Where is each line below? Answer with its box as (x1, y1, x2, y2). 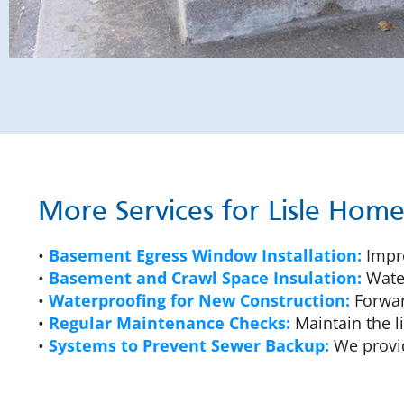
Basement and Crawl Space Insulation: (49, 267, 362, 289)
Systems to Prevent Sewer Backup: (49, 335, 329, 357)
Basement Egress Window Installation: (49, 244, 362, 267)
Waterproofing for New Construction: (49, 289, 350, 312)
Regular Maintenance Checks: (49, 312, 290, 335)
